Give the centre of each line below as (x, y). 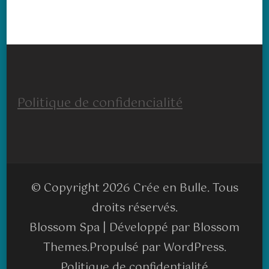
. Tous (222, 188)
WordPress (193, 247)
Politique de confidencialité (100, 103)
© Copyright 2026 (82, 188)
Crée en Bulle (170, 188)
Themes (65, 247)
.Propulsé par (125, 247)
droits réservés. (134, 208)
